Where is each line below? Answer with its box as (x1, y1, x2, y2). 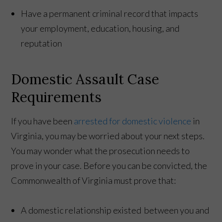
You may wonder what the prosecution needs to (11, 145, 190, 156)
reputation (21, 37, 64, 49)
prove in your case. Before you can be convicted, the (11, 160, 208, 171)
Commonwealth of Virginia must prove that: (11, 174, 176, 186)
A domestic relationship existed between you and (21, 204, 210, 216)
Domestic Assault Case (11, 70, 160, 88)
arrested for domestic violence (74, 115, 192, 126)
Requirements (11, 88, 102, 106)
